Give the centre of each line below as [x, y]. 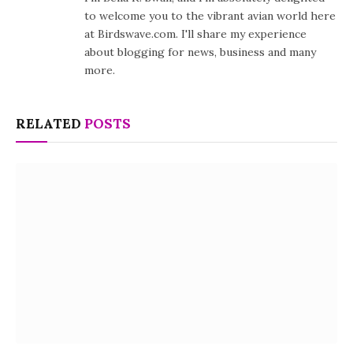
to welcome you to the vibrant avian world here [210, 15]
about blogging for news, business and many [200, 52]
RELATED [50, 123]
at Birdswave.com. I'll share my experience [195, 33]
